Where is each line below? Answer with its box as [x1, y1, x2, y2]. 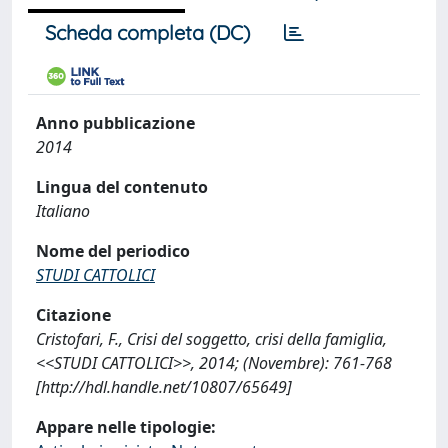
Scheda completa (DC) [45, 20, 250, 45]
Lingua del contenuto [36, 176, 208, 198]
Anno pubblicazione [36, 112, 195, 134]
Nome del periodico [36, 240, 190, 262]
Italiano [36, 200, 90, 222]
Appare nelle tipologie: [36, 416, 216, 438]
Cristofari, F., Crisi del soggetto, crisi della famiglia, [36, 328, 387, 350]
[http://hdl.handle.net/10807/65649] [36, 376, 292, 398]
